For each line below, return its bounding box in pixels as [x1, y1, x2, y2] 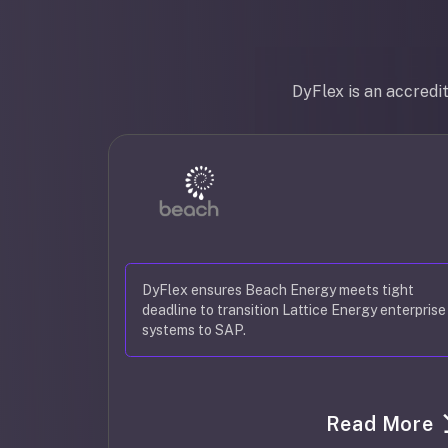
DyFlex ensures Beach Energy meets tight [142, 282, 414, 298]
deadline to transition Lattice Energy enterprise [142, 302, 446, 318]
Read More [325, 412, 434, 436]
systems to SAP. [142, 322, 246, 338]
